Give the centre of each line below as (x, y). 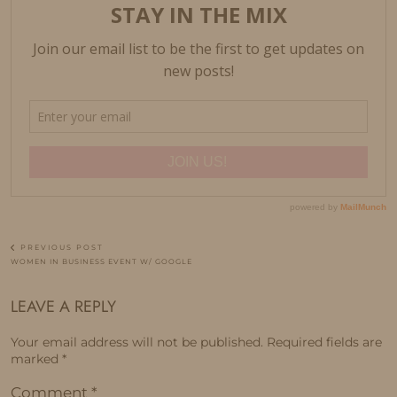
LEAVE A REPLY (63, 307)
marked (36, 359)
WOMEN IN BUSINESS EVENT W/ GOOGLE (101, 262)
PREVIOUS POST (60, 248)
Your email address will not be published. (137, 343)
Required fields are (324, 343)
